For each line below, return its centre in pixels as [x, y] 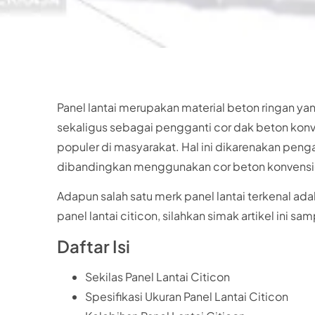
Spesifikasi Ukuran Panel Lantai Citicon [186, 296]
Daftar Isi [93, 246]
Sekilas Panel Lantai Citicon [157, 276]
